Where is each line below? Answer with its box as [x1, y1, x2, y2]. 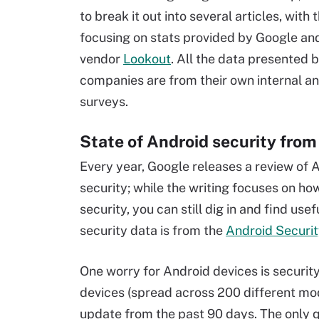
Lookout [123, 51, 171, 66]
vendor [80, 51, 123, 66]
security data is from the [80, 223, 226, 238]
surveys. [80, 94, 128, 109]
